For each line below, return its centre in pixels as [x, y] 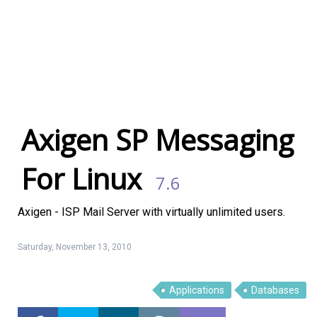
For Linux [81, 179]
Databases [275, 290]
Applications [197, 290]
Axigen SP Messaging [157, 140]
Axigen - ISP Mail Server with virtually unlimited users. [151, 212]
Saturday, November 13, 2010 [75, 247]
